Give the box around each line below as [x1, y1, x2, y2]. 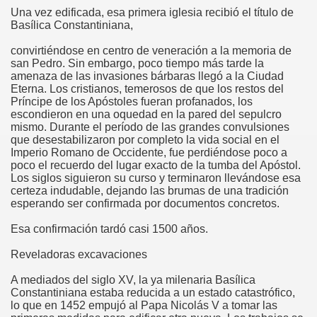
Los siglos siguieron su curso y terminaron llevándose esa [11, 172, 301, 184]
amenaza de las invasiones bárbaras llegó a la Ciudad [11, 70, 284, 82]
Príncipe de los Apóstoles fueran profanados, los [11, 96, 253, 108]
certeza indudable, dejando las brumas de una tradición [11, 185, 289, 197]
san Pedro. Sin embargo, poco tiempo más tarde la [11, 57, 264, 69]
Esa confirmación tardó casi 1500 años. [11, 223, 208, 235]
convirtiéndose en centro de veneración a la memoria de [11, 45, 292, 57]
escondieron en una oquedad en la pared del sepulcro [11, 108, 282, 120]
